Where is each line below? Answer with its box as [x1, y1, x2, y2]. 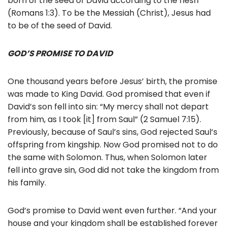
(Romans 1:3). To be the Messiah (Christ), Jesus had [8, 7, 211, 19]
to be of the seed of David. [8, 19, 112, 31]
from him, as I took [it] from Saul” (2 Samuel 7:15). [8, 113, 201, 125]
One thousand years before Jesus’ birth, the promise [8, 75, 217, 87]
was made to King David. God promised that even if [8, 88, 210, 100]
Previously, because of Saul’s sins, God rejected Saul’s [8, 126, 217, 138]
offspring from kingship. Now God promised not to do [8, 138, 218, 150]
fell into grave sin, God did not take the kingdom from [8, 164, 219, 176]
